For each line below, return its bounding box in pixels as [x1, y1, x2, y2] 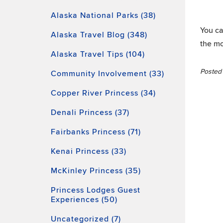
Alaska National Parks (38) [51, 10, 156, 20]
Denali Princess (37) [51, 108, 129, 117]
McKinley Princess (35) [51, 166, 141, 176]
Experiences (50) [51, 195, 117, 205]
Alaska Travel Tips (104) [51, 49, 145, 59]
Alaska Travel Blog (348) [51, 30, 147, 40]
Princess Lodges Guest [51, 185, 140, 195]
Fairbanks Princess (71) [51, 127, 141, 137]
